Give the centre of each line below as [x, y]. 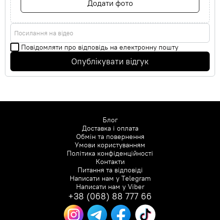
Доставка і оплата [110, 128]
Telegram [135, 179]
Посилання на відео [44, 33]
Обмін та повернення [110, 137]
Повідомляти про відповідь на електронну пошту [100, 47]
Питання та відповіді [110, 170]
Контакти [110, 162]
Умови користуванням [110, 145]
